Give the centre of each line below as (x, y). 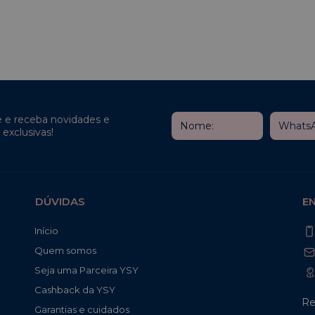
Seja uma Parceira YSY (86, 270)
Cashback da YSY (75, 290)
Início (46, 231)
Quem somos (65, 251)
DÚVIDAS (60, 202)
